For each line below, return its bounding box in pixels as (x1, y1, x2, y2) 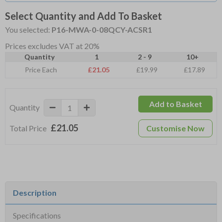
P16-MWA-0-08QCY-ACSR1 (52, 25, 152, 35)
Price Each (25, 65, 57, 74)
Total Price (9, 123, 47, 133)
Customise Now (146, 123, 205, 133)
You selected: (5, 25, 52, 35)
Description (13, 188, 56, 198)
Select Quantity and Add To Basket (5, 10, 162, 22)
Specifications (13, 211, 61, 221)
